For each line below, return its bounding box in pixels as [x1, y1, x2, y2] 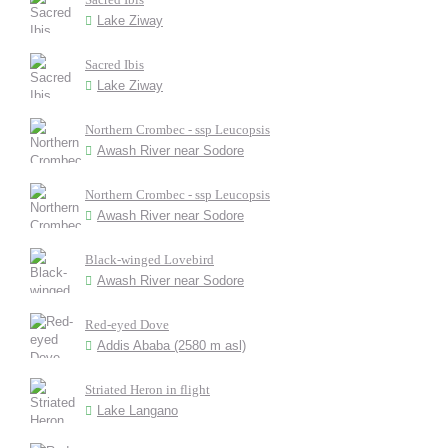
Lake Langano [97, 403, 178, 418]
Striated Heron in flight [85, 382, 210, 397]
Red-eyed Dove [85, 317, 169, 332]
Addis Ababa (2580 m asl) [97, 338, 246, 353]
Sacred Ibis [85, 57, 144, 72]
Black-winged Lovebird [85, 252, 214, 267]
